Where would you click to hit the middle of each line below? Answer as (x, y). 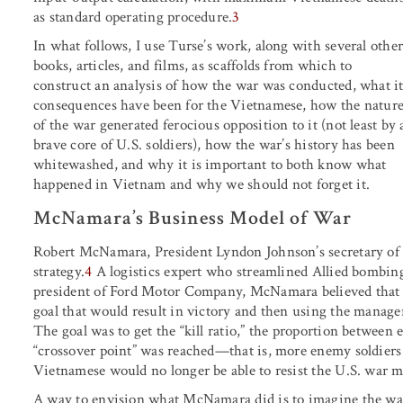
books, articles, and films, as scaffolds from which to (193, 65)
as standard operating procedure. (133, 17)
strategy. (59, 271)
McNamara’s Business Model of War (193, 218)
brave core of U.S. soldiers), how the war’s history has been (214, 144)
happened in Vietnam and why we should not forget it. (201, 184)
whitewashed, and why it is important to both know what (210, 164)
